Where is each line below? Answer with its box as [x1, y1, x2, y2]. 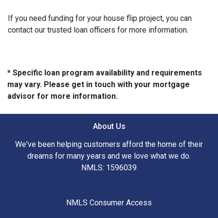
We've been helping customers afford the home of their [15, 139, 203, 149]
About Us [92, 121, 126, 131]
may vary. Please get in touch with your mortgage [7, 79, 190, 89]
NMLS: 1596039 [81, 163, 137, 172]
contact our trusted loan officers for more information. [8, 25, 188, 35]
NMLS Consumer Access [66, 198, 152, 207]
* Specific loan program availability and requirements [7, 68, 202, 77]
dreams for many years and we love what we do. [27, 151, 191, 161]
